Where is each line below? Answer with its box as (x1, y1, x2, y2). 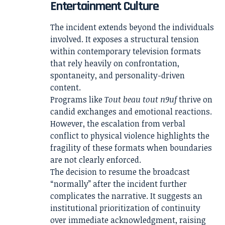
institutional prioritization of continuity (50, 202, 200, 213)
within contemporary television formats (50, 45, 201, 57)
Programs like (50, 93, 104, 105)
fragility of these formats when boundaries (50, 142, 212, 153)
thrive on (177, 93, 212, 105)
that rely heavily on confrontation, (50, 57, 179, 69)
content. (50, 81, 81, 93)
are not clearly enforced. (50, 154, 141, 165)
